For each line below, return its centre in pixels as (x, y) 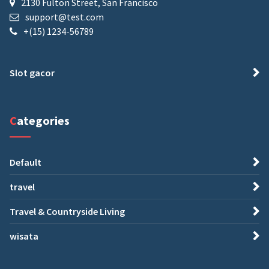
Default (26, 162)
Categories (43, 120)
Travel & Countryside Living (67, 211)
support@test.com (65, 17)
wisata (24, 236)
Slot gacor (32, 72)
